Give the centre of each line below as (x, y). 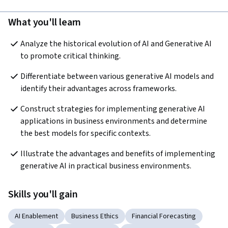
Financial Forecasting (164, 217)
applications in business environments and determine (114, 121)
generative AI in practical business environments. (106, 166)
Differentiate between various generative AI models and (117, 77)
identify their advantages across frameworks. (98, 89)
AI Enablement (36, 217)
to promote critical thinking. (72, 56)
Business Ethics (95, 217)
